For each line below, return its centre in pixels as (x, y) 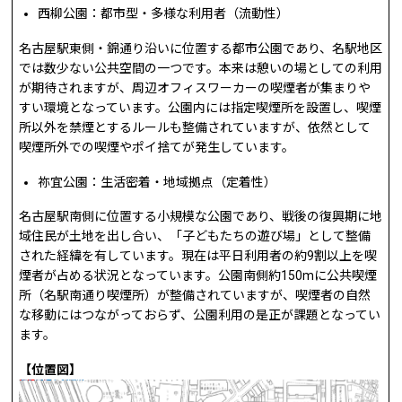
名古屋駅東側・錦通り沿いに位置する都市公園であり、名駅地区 (201, 48)
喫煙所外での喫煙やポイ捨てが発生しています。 (157, 147)
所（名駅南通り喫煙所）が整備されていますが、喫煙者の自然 (195, 296)
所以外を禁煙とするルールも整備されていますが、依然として (195, 127)
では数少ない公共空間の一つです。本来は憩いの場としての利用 (201, 68)
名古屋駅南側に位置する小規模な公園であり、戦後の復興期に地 (201, 217)
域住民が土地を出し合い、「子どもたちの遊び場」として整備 (195, 236)
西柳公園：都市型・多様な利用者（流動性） (164, 14)
